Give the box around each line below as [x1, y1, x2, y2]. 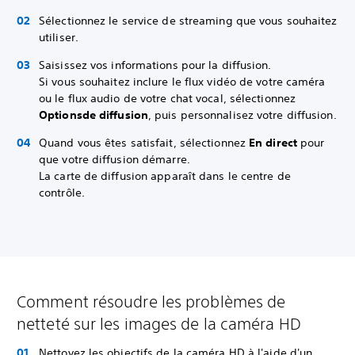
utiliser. [39, 30, 78, 44]
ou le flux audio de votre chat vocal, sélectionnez [39, 91, 296, 105]
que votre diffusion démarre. [39, 152, 190, 166]
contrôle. [39, 185, 85, 200]
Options [39, 108, 82, 122]
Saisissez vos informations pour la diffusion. [39, 58, 272, 72]
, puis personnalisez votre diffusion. [147, 108, 337, 122]
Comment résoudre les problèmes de [17, 292, 286, 311]
